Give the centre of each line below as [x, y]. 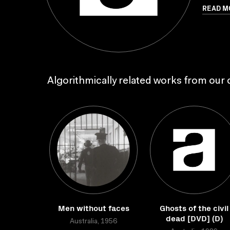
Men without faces [93, 207]
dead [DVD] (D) [194, 218]
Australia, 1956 [93, 222]
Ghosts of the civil [194, 207]
